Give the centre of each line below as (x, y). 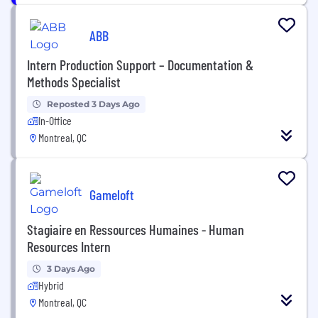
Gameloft (112, 194)
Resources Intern (69, 246)
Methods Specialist (74, 82)
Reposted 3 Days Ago (93, 104)
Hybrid (51, 285)
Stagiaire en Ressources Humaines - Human (136, 229)
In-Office (55, 120)
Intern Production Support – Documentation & (140, 65)
